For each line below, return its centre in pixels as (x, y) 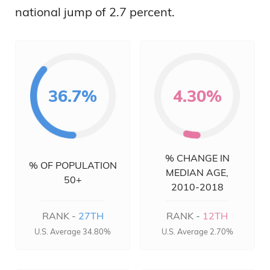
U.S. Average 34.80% (73, 231)
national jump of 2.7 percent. (95, 12)
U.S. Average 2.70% (197, 231)
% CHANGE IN (197, 158)
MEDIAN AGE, (197, 172)
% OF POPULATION (73, 165)
